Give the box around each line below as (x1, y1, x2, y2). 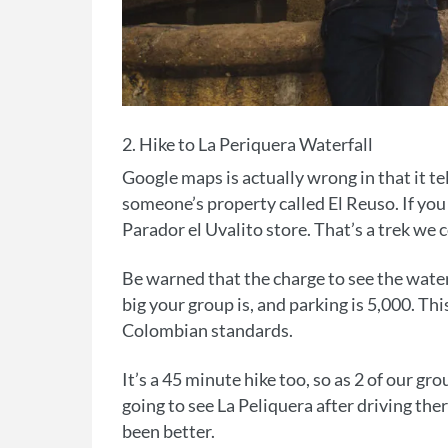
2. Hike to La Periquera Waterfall (122, 133, 373, 156)
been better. (122, 420, 215, 443)
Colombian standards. (122, 319, 293, 342)
